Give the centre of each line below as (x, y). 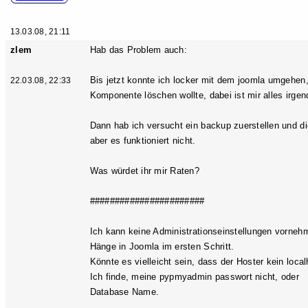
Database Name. (124, 292)
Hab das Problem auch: (138, 50)
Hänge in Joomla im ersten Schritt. (162, 247)
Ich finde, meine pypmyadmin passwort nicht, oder (194, 277)
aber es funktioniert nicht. (143, 141)
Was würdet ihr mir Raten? (144, 171)
